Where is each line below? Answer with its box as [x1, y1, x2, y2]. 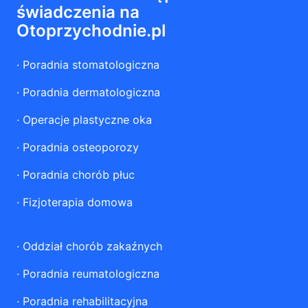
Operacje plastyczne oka [23, 113, 152, 126]
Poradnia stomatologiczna [23, 58, 159, 71]
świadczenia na [16, 2, 140, 22]
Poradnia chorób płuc [23, 168, 135, 181]
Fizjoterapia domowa [23, 195, 133, 209]
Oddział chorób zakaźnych [23, 239, 162, 253]
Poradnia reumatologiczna [23, 267, 159, 280]
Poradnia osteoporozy [23, 140, 139, 154]
